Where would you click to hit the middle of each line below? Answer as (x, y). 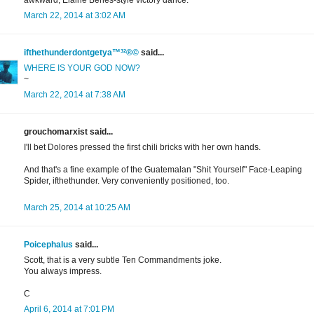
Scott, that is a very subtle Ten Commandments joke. (123, 260)
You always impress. (63, 272)
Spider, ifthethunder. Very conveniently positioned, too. (127, 181)
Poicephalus (48, 245)
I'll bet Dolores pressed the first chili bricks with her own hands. (142, 148)
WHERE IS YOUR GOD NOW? (82, 68)
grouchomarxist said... (68, 132)
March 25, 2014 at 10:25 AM (77, 208)
